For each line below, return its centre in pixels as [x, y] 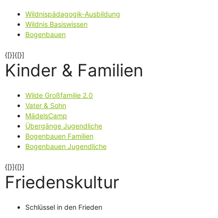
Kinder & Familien [74, 70]
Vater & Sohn [46, 105]
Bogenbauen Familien [59, 136]
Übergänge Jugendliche [64, 126]
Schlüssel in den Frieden [64, 207]
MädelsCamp [46, 115]
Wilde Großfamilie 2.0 [59, 95]
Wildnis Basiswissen [56, 24]
